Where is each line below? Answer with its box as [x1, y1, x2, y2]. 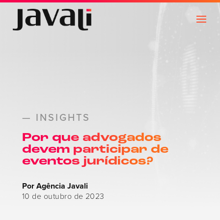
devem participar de [22, 144, 168, 156]
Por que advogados [22, 132, 162, 144]
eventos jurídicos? [22, 156, 153, 167]
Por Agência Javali [22, 180, 88, 192]
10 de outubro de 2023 [22, 191, 105, 202]
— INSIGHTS [22, 110, 90, 125]
